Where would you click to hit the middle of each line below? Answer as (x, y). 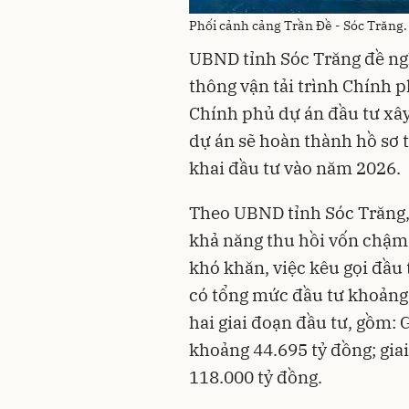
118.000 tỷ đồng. (256, 377)
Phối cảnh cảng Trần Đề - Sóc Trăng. (298, 26)
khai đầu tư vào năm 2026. (295, 168)
